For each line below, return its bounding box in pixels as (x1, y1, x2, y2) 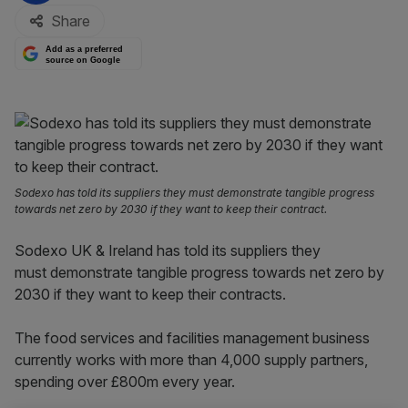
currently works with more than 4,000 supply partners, (15, 351, 368, 369)
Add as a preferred (46, 45, 124, 55)
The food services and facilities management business (15, 329, 370, 347)
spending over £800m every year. (15, 372, 235, 391)
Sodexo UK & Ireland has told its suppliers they (15, 241, 321, 260)
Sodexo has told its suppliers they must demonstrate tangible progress (15, 186, 374, 199)
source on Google (46, 55, 121, 65)
